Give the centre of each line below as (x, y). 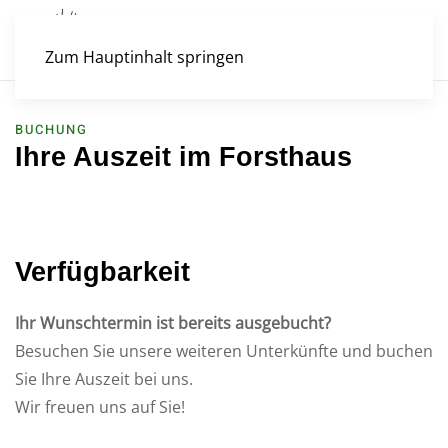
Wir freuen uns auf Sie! (100, 407)
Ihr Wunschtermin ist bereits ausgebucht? (173, 323)
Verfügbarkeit (102, 271)
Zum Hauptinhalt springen (144, 57)
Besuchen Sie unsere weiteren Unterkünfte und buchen (224, 351)
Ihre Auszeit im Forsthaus (183, 156)
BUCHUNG (51, 129)
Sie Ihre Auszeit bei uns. (104, 379)
